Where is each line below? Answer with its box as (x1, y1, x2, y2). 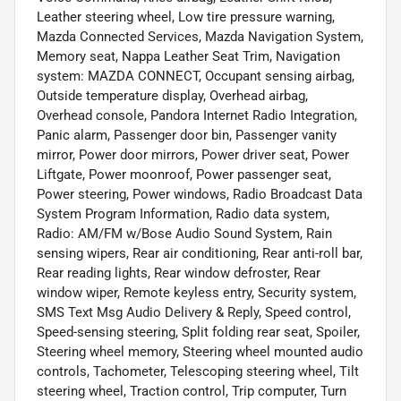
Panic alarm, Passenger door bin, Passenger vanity (37, 127, 337, 144)
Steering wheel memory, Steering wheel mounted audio (37, 344, 363, 361)
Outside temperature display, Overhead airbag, (37, 88, 308, 105)
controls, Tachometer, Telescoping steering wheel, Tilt (37, 363, 359, 380)
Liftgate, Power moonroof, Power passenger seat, (37, 166, 331, 183)
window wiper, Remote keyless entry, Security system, (37, 285, 356, 302)
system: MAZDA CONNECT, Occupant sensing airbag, (37, 68, 354, 85)
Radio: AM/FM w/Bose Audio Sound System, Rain (37, 226, 332, 243)
